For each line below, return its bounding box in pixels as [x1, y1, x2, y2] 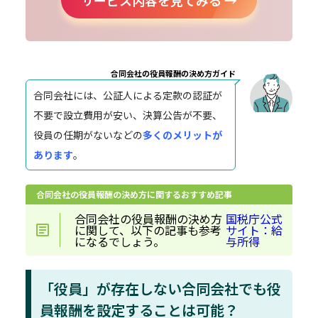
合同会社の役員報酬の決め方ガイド [111, 67, 236, 79]
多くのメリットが [143, 127, 222, 142]
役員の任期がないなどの [33, 127, 143, 142]
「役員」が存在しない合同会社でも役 [40, 278, 281, 299]
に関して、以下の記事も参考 [75, 221, 221, 238]
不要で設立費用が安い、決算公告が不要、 [33, 107, 222, 122]
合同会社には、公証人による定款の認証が [33, 87, 222, 102]
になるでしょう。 [75, 232, 165, 250]
